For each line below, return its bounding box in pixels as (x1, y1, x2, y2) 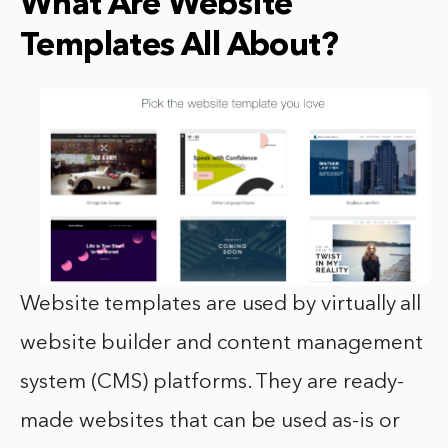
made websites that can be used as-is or (20, 410, 400, 432)
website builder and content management (20, 332, 423, 354)
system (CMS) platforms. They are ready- (20, 371, 404, 393)
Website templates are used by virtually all (20, 293, 422, 315)
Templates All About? (20, 30, 338, 63)
